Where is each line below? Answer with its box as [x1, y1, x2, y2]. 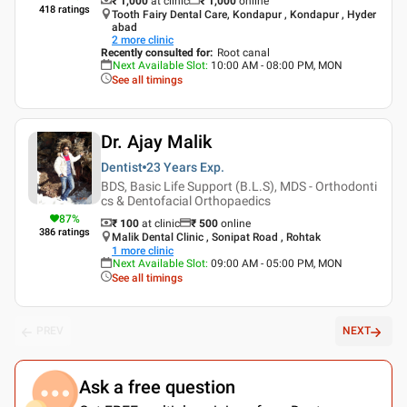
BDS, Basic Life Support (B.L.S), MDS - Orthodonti [101, 178, 377, 194]
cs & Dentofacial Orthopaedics [101, 193, 271, 208]
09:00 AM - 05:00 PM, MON [211, 256, 342, 270]
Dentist [101, 159, 143, 174]
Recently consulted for [101, 45, 210, 59]
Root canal [217, 45, 270, 59]
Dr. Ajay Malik [101, 130, 212, 153]
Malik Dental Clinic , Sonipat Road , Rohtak [112, 230, 321, 243]
